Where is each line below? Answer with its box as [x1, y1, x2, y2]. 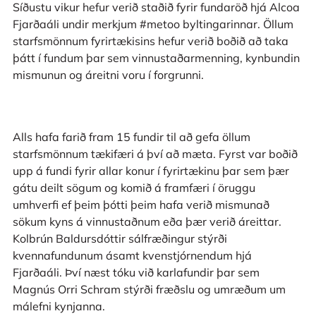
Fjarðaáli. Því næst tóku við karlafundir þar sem [12, 265, 260, 279]
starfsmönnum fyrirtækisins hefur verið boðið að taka [12, 34, 288, 49]
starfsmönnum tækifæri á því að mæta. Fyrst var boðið [12, 146, 298, 161]
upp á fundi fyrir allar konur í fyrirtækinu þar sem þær [12, 163, 289, 178]
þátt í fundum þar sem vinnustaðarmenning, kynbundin [12, 51, 300, 66]
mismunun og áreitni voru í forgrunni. [12, 68, 204, 83]
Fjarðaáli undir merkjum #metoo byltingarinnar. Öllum [12, 17, 293, 32]
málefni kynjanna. [12, 298, 105, 313]
